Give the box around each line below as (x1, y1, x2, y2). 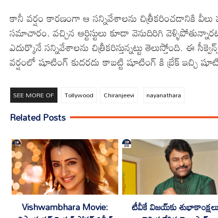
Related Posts (10, 109, 66, 127)
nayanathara (146, 89, 181, 101)
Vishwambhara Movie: (22, 199, 108, 216)
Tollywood (64, 89, 93, 101)
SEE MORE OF (13, 89, 54, 101)
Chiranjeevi (103, 89, 134, 101)
